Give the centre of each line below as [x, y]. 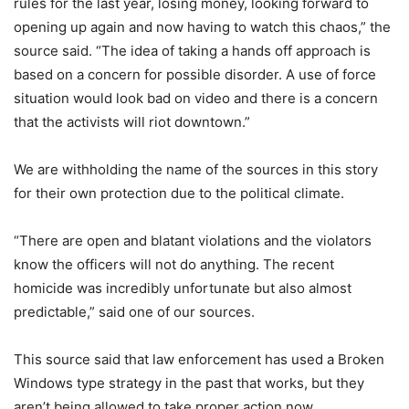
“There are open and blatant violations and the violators [193, 241]
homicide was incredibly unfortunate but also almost [183, 288]
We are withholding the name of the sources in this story [196, 170]
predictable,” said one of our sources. [134, 312]
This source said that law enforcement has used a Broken [199, 360]
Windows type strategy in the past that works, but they [189, 383]
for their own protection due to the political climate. [179, 194]
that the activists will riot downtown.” [132, 122]
